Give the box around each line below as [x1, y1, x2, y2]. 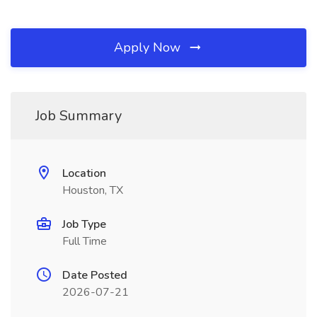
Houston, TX [62, 183, 123, 198]
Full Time [62, 234, 107, 249]
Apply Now [114, 39, 184, 56]
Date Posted [62, 267, 127, 283]
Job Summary [35, 106, 122, 125]
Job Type [62, 217, 106, 232]
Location [62, 166, 106, 181]
